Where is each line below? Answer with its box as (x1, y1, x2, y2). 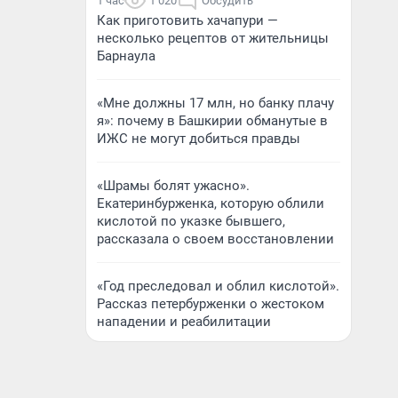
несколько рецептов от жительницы (97, 30, 329, 46)
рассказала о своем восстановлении (97, 231, 334, 247)
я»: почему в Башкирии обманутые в (97, 113, 328, 129)
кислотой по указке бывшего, (97, 213, 285, 229)
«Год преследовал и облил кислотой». (97, 278, 339, 294)
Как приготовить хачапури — (97, 12, 278, 28)
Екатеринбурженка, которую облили (97, 195, 324, 211)
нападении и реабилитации (97, 314, 271, 330)
